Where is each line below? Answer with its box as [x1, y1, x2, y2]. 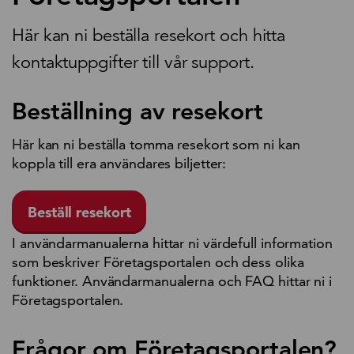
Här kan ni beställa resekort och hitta [12, 24, 286, 47]
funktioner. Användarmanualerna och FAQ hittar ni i [12, 272, 332, 291]
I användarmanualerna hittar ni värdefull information [12, 234, 333, 253]
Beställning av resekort [12, 97, 263, 126]
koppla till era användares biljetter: [12, 154, 231, 173]
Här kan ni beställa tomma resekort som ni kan [12, 135, 300, 154]
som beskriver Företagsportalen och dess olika [12, 253, 304, 272]
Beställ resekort [28, 203, 131, 222]
